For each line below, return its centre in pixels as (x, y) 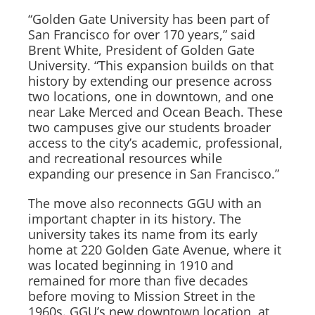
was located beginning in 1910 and (131, 265)
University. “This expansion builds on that (151, 65)
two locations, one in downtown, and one (151, 96)
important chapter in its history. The (135, 219)
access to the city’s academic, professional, (155, 143)
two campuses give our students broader (149, 127)
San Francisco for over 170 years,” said (142, 34)
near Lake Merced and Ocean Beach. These (155, 112)
